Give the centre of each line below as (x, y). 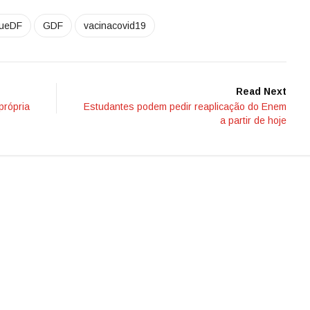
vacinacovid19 (115, 26)
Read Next (261, 92)
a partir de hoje (253, 121)
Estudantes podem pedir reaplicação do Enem (185, 107)
